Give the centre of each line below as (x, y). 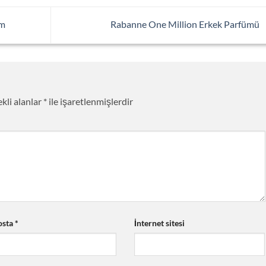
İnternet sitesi (159, 223)
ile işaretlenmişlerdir (90, 102)
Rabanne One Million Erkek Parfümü (186, 24)
